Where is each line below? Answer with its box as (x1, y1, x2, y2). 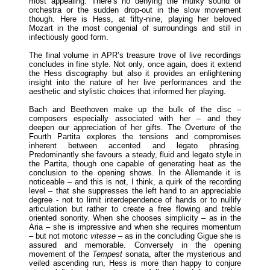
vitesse (90, 231, 116, 240)
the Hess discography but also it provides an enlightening (29, 68, 241, 78)
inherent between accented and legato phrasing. (29, 140, 241, 150)
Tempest (92, 249, 122, 259)
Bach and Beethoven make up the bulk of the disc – (29, 104, 241, 114)
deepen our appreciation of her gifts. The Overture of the (29, 122, 241, 132)
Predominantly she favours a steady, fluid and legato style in (29, 149, 241, 159)
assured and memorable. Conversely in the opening (29, 240, 241, 250)
